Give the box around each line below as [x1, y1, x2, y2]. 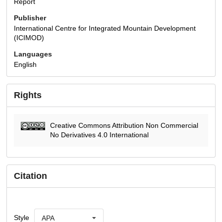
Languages [14, 50, 52, 58]
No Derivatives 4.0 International [50, 130, 149, 139]
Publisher [14, 13, 46, 22]
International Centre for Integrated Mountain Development [14, 24, 196, 32]
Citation [14, 170, 47, 181]
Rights [14, 90, 42, 100]
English [14, 60, 37, 68]
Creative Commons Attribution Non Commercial [50, 121, 198, 129]
